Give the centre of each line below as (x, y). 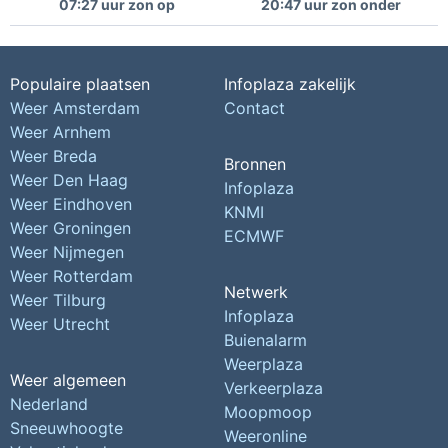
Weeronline (265, 436)
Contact (254, 108)
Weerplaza (263, 364)
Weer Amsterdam (75, 108)
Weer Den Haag (69, 180)
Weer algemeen (68, 380)
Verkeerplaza (273, 388)
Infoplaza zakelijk (289, 84)
